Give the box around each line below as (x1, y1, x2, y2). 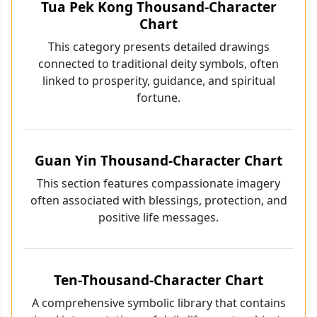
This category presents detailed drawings (47, 39, 270, 55)
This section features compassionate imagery (37, 175, 280, 192)
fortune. (137, 90, 180, 106)
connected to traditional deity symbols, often (38, 56, 279, 72)
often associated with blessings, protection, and (30, 192, 287, 209)
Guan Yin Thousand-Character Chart (35, 151, 282, 171)
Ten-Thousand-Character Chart (54, 270, 263, 290)
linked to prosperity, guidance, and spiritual (42, 73, 275, 89)
